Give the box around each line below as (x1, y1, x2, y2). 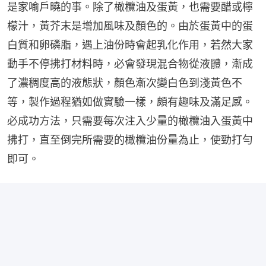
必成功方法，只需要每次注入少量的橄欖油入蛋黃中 (7, 115, 253, 127)
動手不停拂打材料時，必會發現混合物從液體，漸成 (7, 58, 253, 70)
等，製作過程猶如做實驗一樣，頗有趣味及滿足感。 (7, 96, 253, 108)
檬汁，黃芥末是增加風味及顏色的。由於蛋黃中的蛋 (7, 20, 253, 32)
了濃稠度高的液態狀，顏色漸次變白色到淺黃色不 (7, 77, 242, 89)
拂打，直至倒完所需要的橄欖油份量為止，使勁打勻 (7, 134, 253, 146)
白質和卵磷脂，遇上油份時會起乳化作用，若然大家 (7, 39, 253, 51)
